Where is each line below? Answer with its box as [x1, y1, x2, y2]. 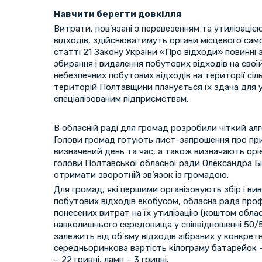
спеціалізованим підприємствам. [54, 94, 188, 105]
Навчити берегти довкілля [54, 9, 181, 20]
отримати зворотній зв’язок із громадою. [54, 170, 229, 181]
